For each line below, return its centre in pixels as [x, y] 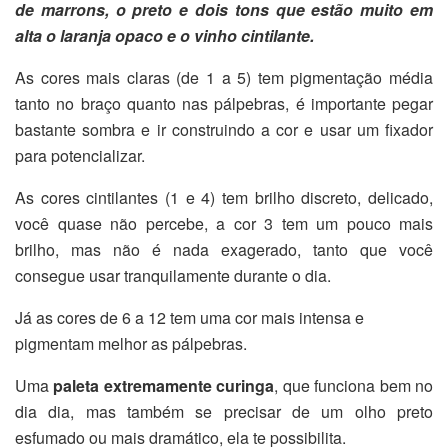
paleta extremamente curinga [164, 385]
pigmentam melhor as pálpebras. [131, 343]
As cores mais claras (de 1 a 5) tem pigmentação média [224, 77]
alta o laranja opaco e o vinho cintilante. [164, 35]
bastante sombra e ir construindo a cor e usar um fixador [224, 129]
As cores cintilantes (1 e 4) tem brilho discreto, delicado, [224, 197]
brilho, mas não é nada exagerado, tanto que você [224, 249]
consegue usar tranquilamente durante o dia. [173, 275]
